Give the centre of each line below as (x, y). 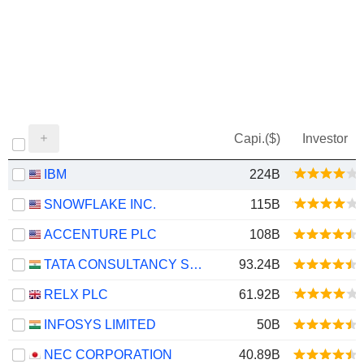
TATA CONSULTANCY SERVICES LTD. (196, 264)
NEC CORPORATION (108, 355)
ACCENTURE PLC (100, 234)
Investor (325, 139)
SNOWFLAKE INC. (100, 204)
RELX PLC (76, 295)
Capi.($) (257, 139)
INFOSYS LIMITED (100, 325)
